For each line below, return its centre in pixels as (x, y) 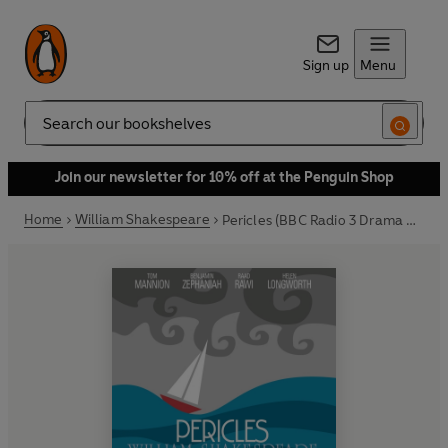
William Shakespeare (142, 219)
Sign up (325, 65)
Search (46, 131)
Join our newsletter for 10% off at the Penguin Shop (224, 177)
